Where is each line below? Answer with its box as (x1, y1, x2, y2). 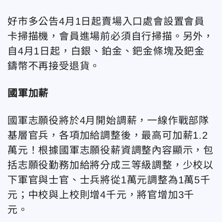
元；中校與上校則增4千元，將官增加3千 (7, 189, 195, 201)
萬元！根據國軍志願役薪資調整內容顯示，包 (7, 145, 214, 156)
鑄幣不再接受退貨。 (7, 60, 101, 72)
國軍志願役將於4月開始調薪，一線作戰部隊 (7, 115, 210, 126)
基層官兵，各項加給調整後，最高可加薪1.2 (7, 130, 208, 141)
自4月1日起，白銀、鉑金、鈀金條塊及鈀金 (7, 46, 205, 57)
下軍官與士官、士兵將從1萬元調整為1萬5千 (7, 174, 211, 186)
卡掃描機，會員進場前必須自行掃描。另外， (7, 31, 214, 42)
